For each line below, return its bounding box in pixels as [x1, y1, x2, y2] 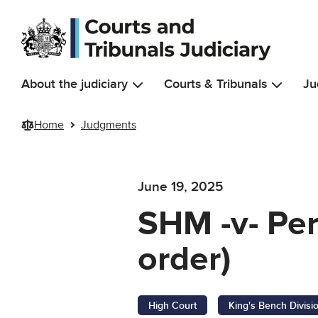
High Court [148, 300, 197, 312]
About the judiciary [21, 76, 128, 92]
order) [138, 238, 231, 281]
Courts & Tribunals [164, 76, 267, 92]
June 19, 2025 [138, 179, 224, 196]
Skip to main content [11, 7, 113, 21]
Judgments [81, 117, 136, 132]
